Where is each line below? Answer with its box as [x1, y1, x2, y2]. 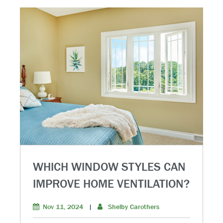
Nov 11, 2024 [43, 203, 83, 211]
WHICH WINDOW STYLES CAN [33, 160, 186, 174]
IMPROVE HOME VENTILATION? [33, 177, 190, 191]
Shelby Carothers [108, 203, 159, 211]
